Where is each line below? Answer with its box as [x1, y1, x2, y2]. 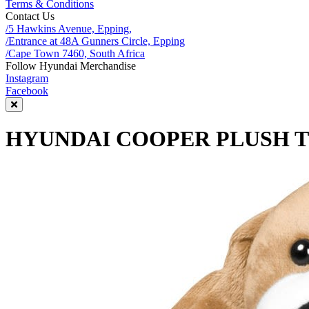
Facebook [6, 85, 48, 97]
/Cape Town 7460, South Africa [6, 48, 145, 59]
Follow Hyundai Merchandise [6, 60, 136, 72]
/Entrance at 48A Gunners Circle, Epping [6, 35, 185, 47]
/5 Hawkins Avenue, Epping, [6, 23, 132, 34]
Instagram [6, 72, 48, 84]
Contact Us [6, 10, 54, 22]
